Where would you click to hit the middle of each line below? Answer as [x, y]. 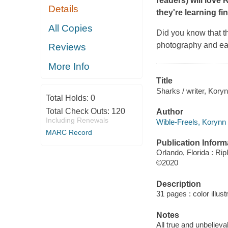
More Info [69, 66]
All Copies [71, 28]
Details [64, 9]
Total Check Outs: [78, 111]
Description [178, 184]
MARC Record [69, 133]
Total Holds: [68, 98]
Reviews [67, 47]
